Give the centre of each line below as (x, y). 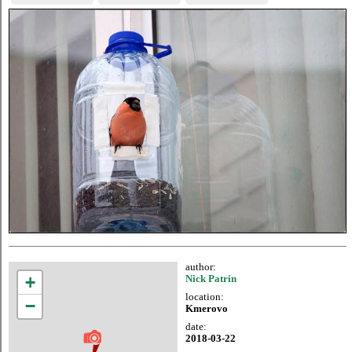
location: (205, 297)
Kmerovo (207, 309)
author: (201, 268)
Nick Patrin (211, 279)
